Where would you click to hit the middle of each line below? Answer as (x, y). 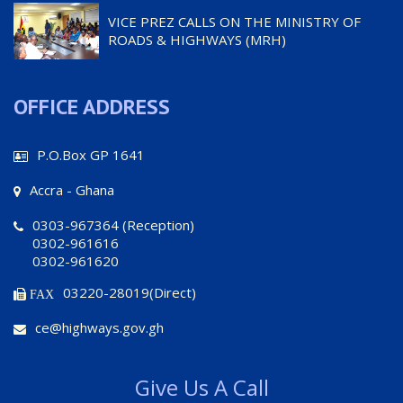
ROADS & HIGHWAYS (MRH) (197, 39)
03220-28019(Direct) (130, 292)
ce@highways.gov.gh (99, 327)
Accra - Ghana (72, 189)
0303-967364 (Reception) (113, 224)
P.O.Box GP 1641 (91, 154)
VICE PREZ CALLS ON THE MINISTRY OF (234, 21)
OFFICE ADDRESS (92, 106)
